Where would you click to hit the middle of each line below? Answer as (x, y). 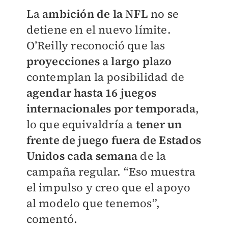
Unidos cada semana (82, 155)
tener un (159, 124)
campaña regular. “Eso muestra (111, 171)
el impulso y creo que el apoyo (108, 187)
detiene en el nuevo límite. (98, 29)
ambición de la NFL (95, 13)
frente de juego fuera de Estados (113, 140)
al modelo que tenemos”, (93, 203)
